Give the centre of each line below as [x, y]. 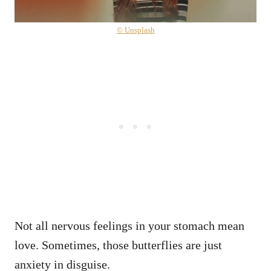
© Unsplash [135, 30]
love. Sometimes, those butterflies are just [118, 245]
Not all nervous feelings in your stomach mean [129, 225]
